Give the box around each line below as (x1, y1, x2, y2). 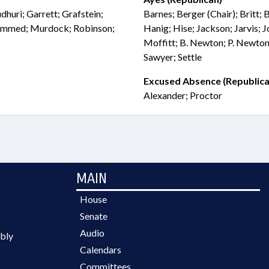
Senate (80, 210, 107, 222)
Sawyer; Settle (144, 51, 202, 62)
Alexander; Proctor (144, 89, 222, 101)
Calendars (80, 244, 121, 255)
